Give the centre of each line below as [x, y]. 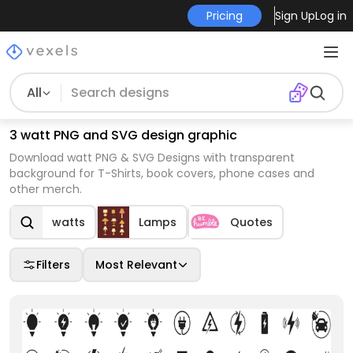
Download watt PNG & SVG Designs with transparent [152, 158]
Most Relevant [136, 265]
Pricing [224, 16]
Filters [53, 265]
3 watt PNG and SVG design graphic [123, 135]
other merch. [46, 189]
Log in [331, 16]
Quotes [251, 222]
